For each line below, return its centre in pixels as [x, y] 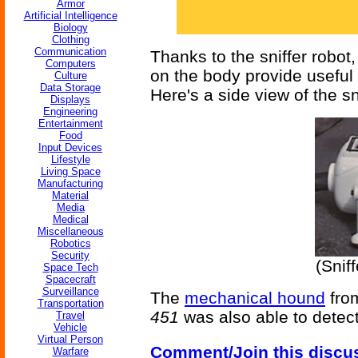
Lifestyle [70, 159]
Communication [70, 52]
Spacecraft [70, 279]
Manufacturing [70, 183]
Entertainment [70, 123]
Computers [70, 64]
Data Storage [70, 88]
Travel [70, 315]
